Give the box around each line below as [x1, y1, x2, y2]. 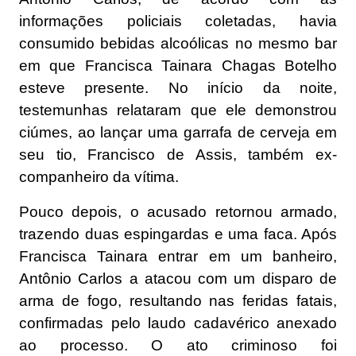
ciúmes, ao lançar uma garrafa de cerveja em [19, 124, 337, 141]
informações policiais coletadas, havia [19, 13, 337, 29]
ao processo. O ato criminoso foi [19, 337, 337, 354]
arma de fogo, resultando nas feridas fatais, [19, 292, 337, 309]
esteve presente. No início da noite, [19, 79, 337, 96]
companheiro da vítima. [19, 168, 179, 185]
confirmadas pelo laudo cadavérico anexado [19, 315, 337, 331]
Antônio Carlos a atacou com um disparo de [19, 270, 337, 287]
